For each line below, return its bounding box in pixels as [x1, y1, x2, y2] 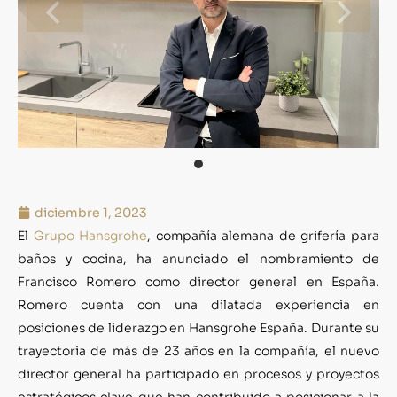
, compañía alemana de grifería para [147, 227, 380, 244]
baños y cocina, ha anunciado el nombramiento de [18, 250, 379, 267]
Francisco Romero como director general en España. [18, 273, 379, 290]
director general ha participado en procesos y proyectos [18, 365, 379, 382]
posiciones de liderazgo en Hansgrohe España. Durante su [18, 319, 379, 336]
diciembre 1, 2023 [35, 204, 147, 221]
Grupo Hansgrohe [33, 227, 148, 244]
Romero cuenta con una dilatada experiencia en [18, 296, 379, 313]
